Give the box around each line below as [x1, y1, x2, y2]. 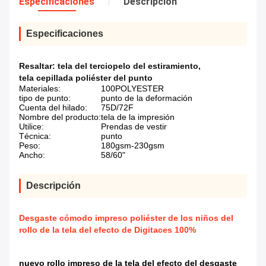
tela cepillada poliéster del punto [19, 73, 153, 83]
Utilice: [19, 122, 44, 132]
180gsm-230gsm [101, 141, 164, 151]
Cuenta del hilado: [19, 103, 87, 113]
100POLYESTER [101, 84, 164, 94]
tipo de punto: [19, 93, 71, 103]
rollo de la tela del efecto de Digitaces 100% [19, 225, 196, 235]
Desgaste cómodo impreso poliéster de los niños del [19, 213, 233, 223]
